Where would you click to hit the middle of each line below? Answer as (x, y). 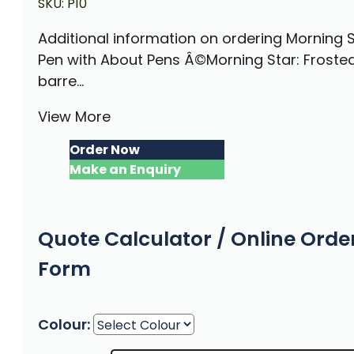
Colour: (64, 324)
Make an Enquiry (125, 170)
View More (74, 117)
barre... (61, 81)
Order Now (105, 150)
